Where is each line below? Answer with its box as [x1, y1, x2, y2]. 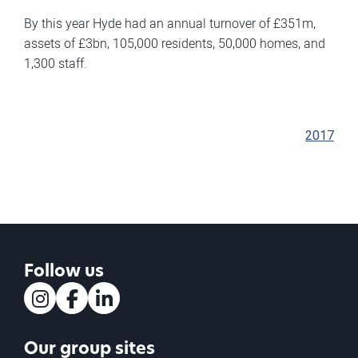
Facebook [56, 315, 111, 332]
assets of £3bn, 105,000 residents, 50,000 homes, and [24, 34, 325, 52]
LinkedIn [88, 315, 135, 332]
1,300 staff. [24, 54, 87, 72]
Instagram [24, 315, 82, 332]
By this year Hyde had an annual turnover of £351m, [24, 14, 316, 32]
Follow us [24, 264, 104, 280]
